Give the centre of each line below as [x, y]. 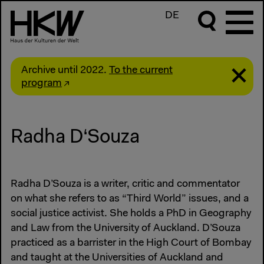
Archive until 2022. [65, 70]
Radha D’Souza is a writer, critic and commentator [125, 185]
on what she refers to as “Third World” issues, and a [130, 199]
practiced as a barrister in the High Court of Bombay [131, 244]
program [42, 83]
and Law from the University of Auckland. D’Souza [126, 229]
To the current [141, 70]
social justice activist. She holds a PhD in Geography [131, 214]
